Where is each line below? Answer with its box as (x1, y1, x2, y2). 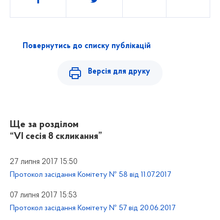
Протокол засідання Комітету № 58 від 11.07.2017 (10, 170, 171, 179)
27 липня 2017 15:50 (10, 158, 78, 166)
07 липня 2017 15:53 (10, 191, 77, 199)
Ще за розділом (10, 119, 79, 130)
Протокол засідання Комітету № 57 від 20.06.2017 (10, 204, 175, 212)
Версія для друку (88, 67, 151, 76)
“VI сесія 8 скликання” (10, 132, 102, 141)
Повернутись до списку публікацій (22, 42, 151, 50)
